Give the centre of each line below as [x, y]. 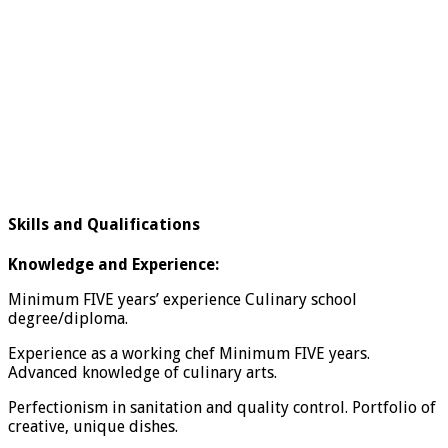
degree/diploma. [68, 318]
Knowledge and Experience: [113, 264]
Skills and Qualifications [104, 224]
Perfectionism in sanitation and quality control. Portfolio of [222, 407]
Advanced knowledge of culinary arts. [142, 372]
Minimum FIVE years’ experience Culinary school [182, 299]
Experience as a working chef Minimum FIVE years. [189, 353]
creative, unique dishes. [93, 426]
